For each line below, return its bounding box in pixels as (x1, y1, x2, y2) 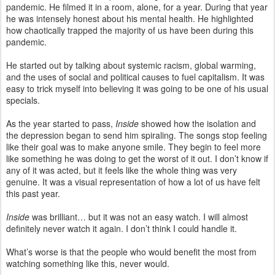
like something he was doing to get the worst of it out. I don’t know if (6, 152, 268, 165)
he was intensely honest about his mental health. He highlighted (6, 12, 254, 25)
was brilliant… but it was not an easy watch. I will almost (32, 210, 248, 223)
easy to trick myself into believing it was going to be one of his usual (6, 82, 268, 95)
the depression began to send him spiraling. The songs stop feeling (6, 128, 267, 141)
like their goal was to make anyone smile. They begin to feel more (6, 140, 261, 153)
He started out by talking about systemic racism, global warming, (6, 58, 256, 71)
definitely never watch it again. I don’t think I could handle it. (6, 222, 242, 234)
